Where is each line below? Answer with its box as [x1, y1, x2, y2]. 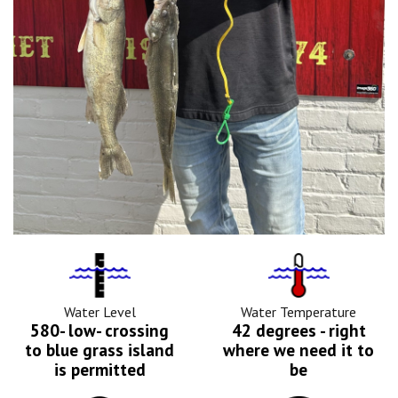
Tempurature [298, 252, 374, 271]
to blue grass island [25, 338, 174, 361]
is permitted [53, 357, 146, 380]
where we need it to [223, 338, 374, 361]
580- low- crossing [30, 318, 169, 341]
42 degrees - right [231, 318, 366, 341]
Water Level [63, 302, 136, 321]
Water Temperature [241, 302, 356, 321]
